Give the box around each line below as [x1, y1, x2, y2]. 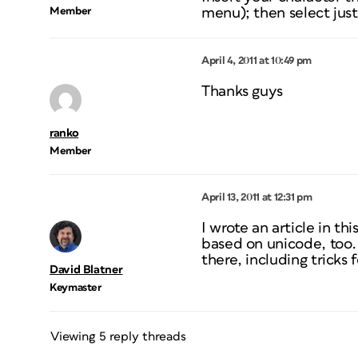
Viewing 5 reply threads [50, 330, 186, 343]
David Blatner [50, 264, 123, 276]
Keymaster [50, 282, 101, 293]
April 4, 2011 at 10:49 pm [201, 55, 312, 66]
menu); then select [201, 6, 334, 21]
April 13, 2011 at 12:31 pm [201, 192, 312, 203]
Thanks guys [201, 84, 284, 99]
